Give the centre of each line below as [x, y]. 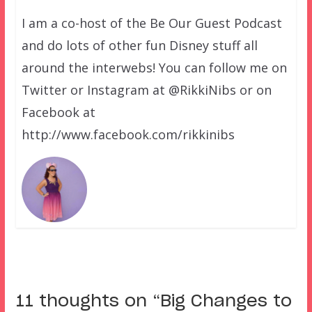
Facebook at [58, 112]
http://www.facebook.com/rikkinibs [128, 134]
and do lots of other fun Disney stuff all [139, 45]
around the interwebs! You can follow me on [154, 67]
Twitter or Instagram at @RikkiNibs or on [146, 89]
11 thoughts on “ [88, 301]
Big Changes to [226, 301]
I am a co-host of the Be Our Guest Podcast [151, 23]
